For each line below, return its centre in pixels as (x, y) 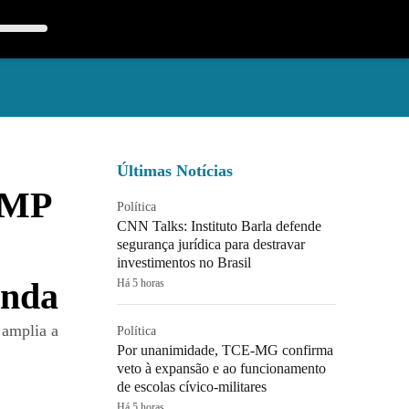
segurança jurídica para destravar (211, 244)
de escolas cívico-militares (192, 387)
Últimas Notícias (175, 171)
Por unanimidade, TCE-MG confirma (225, 350)
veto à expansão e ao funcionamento (221, 368)
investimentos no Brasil (184, 262)
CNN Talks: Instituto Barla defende (219, 226)
